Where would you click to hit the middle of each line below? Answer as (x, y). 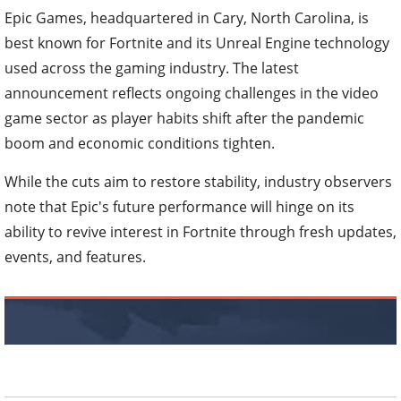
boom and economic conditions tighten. (140, 143)
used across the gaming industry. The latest (152, 68)
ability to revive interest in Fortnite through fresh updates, (200, 231)
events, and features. (75, 256)
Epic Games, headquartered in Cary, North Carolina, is (187, 17)
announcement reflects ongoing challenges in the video (192, 93)
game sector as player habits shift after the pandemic (184, 118)
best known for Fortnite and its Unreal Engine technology (197, 43)
